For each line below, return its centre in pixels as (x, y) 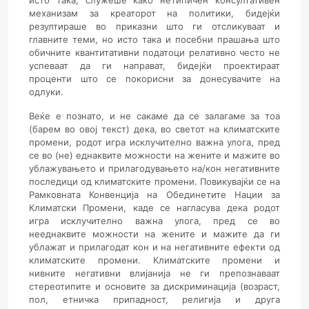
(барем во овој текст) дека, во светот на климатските (154, 129)
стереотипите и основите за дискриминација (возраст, (154, 286)
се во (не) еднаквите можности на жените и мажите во (154, 155)
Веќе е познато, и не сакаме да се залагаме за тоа (154, 116)
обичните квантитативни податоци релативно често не (154, 52)
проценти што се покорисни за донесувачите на (154, 79)
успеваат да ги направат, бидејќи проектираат (154, 66)
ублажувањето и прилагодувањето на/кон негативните (154, 168)
